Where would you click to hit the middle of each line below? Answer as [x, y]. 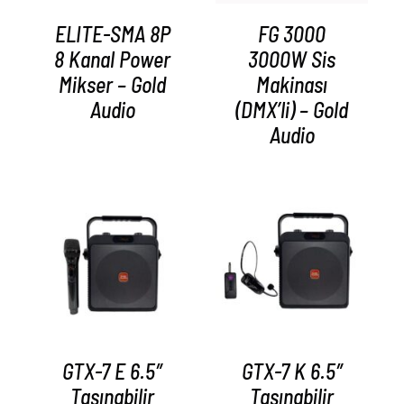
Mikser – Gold [112, 85]
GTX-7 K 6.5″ [292, 372]
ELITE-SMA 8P [112, 34]
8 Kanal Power [112, 60]
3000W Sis [292, 60]
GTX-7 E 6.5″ [112, 372]
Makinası [292, 85]
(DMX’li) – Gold [292, 110]
